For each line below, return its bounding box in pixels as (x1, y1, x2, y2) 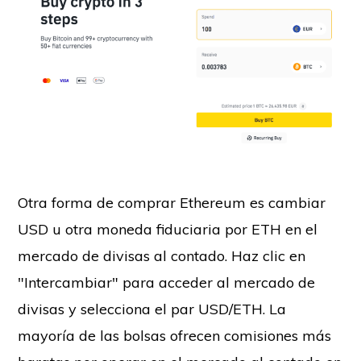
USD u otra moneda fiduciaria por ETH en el (18, 220, 318, 239)
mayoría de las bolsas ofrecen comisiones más (18, 326, 332, 346)
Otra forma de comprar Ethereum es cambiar (18, 193, 326, 213)
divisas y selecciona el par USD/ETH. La (18, 300, 287, 319)
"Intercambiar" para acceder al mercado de (18, 273, 316, 293)
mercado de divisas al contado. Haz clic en (18, 247, 306, 266)
